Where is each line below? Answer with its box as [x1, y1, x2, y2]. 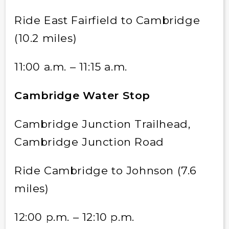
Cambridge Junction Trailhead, [14, 117, 191, 130]
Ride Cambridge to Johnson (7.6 [14, 164, 197, 177]
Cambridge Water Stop [14, 88, 150, 102]
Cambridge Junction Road [14, 135, 164, 148]
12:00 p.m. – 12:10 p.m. [14, 210, 134, 223]
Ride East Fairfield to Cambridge [14, 13, 200, 27]
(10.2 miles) [14, 31, 77, 44]
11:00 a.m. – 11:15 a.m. [14, 60, 131, 73]
